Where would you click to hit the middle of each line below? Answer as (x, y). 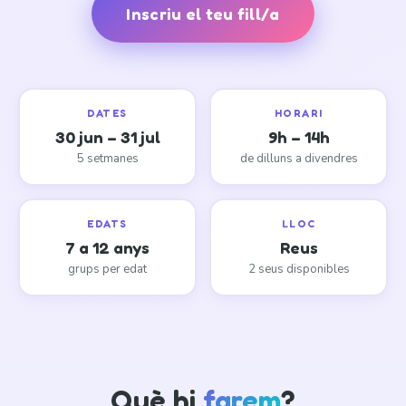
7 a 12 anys (107, 247)
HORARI (299, 113)
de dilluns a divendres (299, 159)
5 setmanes (107, 159)
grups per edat (107, 269)
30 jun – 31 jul (107, 137)
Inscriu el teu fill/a (203, 14)
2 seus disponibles (299, 269)
